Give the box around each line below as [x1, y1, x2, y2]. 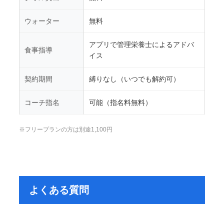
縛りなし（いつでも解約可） [88, 75, 180, 83]
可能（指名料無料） [88, 98, 152, 107]
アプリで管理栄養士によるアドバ [88, 40, 194, 49]
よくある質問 [28, 184, 89, 195]
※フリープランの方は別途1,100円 [18, 126, 112, 133]
